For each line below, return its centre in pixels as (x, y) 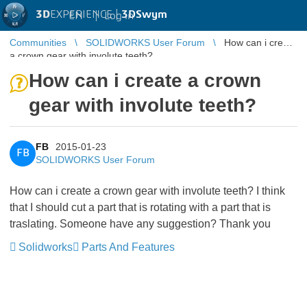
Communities (38, 42)
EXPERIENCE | (86, 14)
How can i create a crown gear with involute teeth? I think (147, 191)
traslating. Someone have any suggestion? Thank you (140, 224)
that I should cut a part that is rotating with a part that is (140, 207)
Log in (119, 15)
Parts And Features (128, 247)
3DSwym (144, 14)
